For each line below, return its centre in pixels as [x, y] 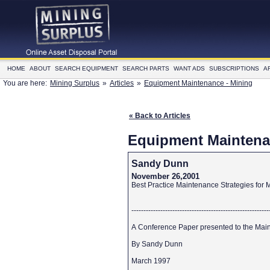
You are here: [26, 83]
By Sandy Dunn [158, 244]
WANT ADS [189, 68]
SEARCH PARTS [146, 68]
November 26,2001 [165, 177]
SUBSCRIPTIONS [234, 68]
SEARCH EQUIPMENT [86, 68]
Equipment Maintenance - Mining [198, 83]
